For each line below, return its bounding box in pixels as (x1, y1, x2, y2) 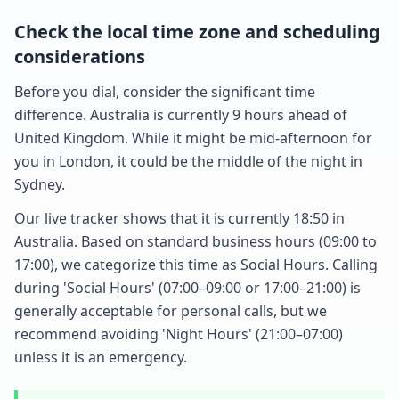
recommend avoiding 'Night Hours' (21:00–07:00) (14, 323, 343, 344)
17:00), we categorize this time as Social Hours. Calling (14, 254, 378, 274)
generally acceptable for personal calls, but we (14, 300, 327, 321)
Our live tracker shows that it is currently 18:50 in (14, 208, 345, 228)
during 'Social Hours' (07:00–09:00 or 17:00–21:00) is (14, 277, 361, 297)
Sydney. (14, 174, 65, 194)
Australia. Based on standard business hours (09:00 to (14, 231, 377, 251)
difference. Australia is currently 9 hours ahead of (14, 104, 347, 125)
